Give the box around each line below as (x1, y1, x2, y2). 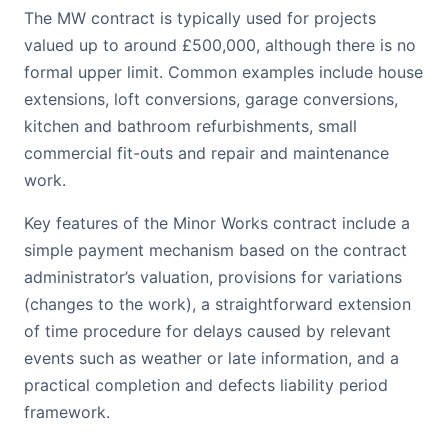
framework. (24, 402, 110, 422)
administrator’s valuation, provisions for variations (24, 267, 402, 287)
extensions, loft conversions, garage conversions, (24, 89, 398, 109)
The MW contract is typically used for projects (24, 8, 376, 28)
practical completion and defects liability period (24, 375, 388, 395)
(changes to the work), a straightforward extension (24, 294, 411, 314)
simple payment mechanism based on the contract (24, 240, 407, 260)
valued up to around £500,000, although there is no (24, 35, 416, 55)
